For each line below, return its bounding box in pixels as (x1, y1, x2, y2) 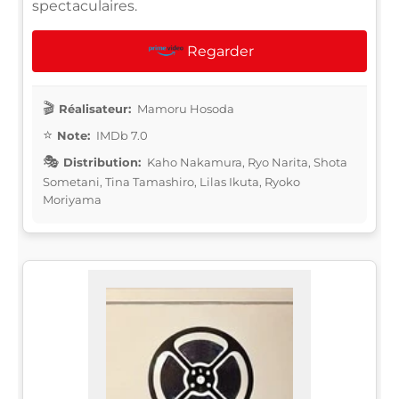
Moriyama (43, 191, 102, 207)
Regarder (186, 42, 254, 60)
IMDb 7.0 (94, 127, 148, 142)
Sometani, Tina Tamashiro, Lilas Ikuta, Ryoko (43, 174, 300, 189)
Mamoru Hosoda (134, 101, 234, 116)
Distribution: (63, 154, 141, 169)
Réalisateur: (59, 101, 131, 116)
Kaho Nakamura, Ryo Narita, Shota (144, 154, 347, 169)
